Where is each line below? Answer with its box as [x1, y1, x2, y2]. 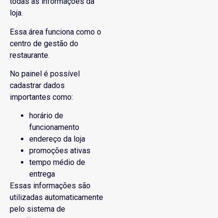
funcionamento [29, 123, 79, 132]
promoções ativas [29, 146, 91, 156]
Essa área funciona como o [10, 27, 101, 36]
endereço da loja [29, 134, 85, 144]
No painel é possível [10, 69, 80, 78]
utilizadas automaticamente [10, 193, 103, 202]
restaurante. [10, 50, 50, 60]
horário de [29, 111, 63, 121]
